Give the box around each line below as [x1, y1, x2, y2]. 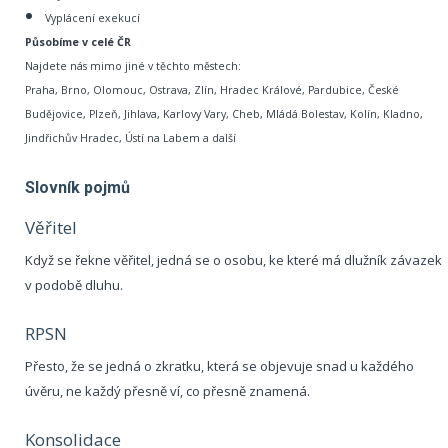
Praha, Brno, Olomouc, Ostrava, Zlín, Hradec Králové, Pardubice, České [25, 83, 399, 98]
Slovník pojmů [25, 178, 130, 198]
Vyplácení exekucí [45, 11, 140, 26]
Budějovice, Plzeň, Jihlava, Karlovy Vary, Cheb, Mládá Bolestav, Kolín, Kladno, [25, 107, 423, 122]
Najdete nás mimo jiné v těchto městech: [25, 59, 241, 74]
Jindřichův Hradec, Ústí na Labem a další [25, 131, 236, 146]
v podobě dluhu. [25, 276, 123, 295]
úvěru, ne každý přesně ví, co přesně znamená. [25, 382, 310, 401]
